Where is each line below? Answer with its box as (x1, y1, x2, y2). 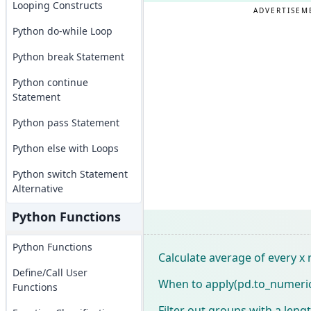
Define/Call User (12, 266, 87, 279)
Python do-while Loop (12, 24, 112, 37)
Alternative (12, 182, 63, 195)
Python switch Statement (12, 167, 128, 180)
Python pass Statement (12, 116, 119, 129)
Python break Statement (12, 50, 124, 63)
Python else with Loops (12, 142, 119, 155)
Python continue (12, 76, 88, 89)
